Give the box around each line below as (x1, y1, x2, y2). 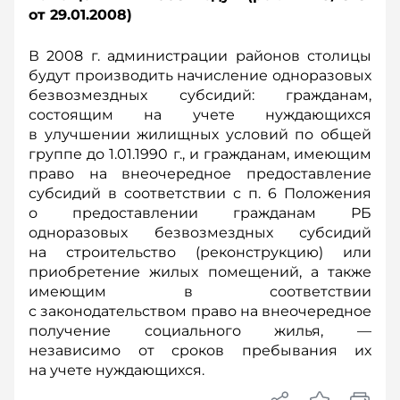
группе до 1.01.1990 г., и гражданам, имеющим (29, 146, 371, 162)
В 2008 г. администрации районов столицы (29, 47, 371, 64)
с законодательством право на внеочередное (29, 303, 371, 320)
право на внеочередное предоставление (29, 165, 371, 182)
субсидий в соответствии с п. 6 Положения (29, 185, 371, 202)
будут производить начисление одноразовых (29, 67, 371, 84)
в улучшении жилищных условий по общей (29, 126, 371, 143)
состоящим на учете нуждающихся (29, 106, 371, 123)
